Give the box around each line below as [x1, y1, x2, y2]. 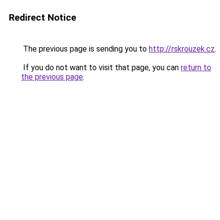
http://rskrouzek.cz [149, 44, 215, 54]
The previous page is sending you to [21, 44, 149, 54]
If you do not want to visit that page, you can [21, 63, 181, 72]
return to [181, 63, 211, 72]
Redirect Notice [9, 12, 76, 23]
